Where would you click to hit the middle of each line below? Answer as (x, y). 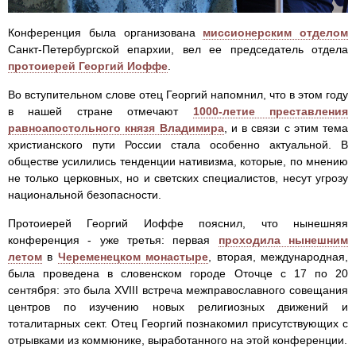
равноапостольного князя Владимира (116, 128)
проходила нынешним (283, 240)
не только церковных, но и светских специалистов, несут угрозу (178, 178)
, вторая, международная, (279, 257)
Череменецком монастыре (133, 257)
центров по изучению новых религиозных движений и (178, 307)
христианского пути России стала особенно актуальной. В (178, 145)
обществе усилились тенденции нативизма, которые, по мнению (178, 162)
